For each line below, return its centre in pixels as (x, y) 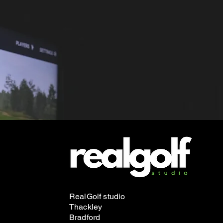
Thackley (86, 207)
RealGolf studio (97, 196)
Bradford (85, 217)
